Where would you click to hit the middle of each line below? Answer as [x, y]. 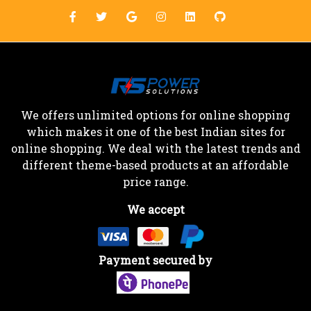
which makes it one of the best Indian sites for [155, 132]
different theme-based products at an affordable [155, 165]
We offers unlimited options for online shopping [155, 115]
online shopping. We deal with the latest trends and [155, 149]
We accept [155, 210]
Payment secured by [155, 260]
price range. [155, 182]
